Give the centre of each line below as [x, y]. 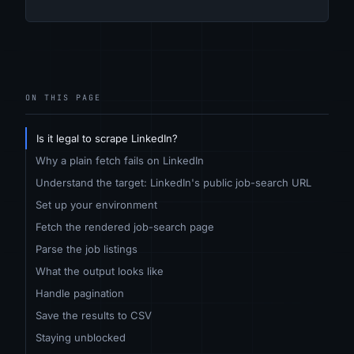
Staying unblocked [81, 337]
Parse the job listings [87, 249]
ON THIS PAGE [63, 97]
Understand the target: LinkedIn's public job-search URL [173, 182]
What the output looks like [100, 271]
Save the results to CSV [94, 315]
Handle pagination [80, 293]
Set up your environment [96, 204]
